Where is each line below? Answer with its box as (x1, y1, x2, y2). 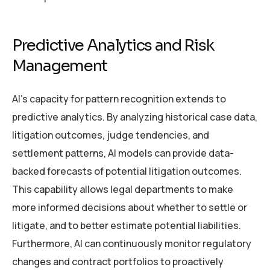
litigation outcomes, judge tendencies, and (12, 128, 209, 142)
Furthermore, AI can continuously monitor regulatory (12, 236, 251, 250)
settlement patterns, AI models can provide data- (12, 146, 234, 160)
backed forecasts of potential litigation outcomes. (12, 164, 242, 178)
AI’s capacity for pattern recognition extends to (12, 92, 226, 105)
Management (12, 56, 107, 77)
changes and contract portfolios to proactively (12, 254, 224, 268)
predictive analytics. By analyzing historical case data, (12, 110, 257, 124)
